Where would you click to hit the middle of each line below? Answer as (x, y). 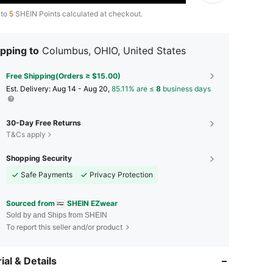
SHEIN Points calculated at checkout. (78, 13)
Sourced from (30, 203)
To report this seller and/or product (64, 227)
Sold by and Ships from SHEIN (57, 215)
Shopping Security (39, 158)
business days (186, 88)
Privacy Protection (121, 174)
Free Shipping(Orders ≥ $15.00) (63, 76)
